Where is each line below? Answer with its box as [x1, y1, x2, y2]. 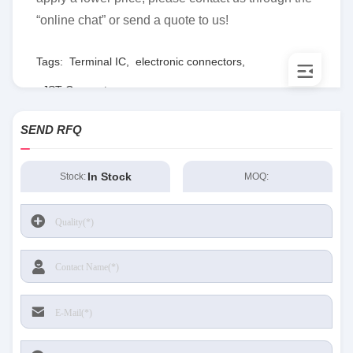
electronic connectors [136, 55, 242, 68]
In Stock [87, 170, 132, 183]
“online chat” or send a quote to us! [36, 13, 229, 27]
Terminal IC [69, 55, 126, 68]
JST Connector [43, 84, 117, 96]
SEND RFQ [20, 123, 82, 136]
